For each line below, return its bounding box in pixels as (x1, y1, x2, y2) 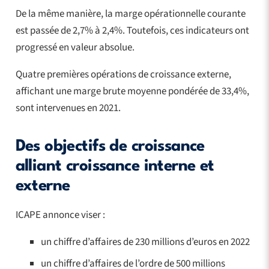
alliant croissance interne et (15, 158, 214, 174)
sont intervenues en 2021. (15, 100, 121, 115)
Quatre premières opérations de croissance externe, (15, 67, 231, 82)
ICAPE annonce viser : (15, 207, 105, 222)
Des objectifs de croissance (15, 138, 205, 154)
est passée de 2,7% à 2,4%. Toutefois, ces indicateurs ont (15, 23, 249, 38)
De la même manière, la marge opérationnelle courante (15, 6, 246, 21)
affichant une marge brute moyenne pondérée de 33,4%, (15, 83, 249, 98)
